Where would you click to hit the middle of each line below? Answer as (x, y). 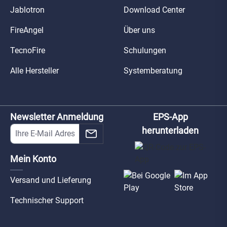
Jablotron (27, 10)
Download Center (154, 10)
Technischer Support (47, 201)
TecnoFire (28, 51)
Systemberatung (153, 71)
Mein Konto (33, 159)
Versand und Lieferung (51, 180)
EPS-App (170, 117)
